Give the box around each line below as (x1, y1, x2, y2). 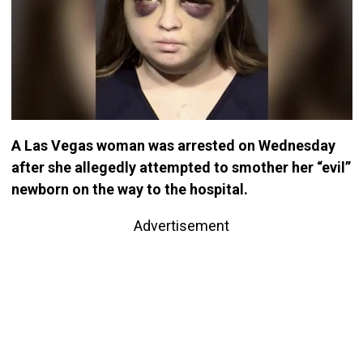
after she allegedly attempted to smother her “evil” (11, 159, 351, 177)
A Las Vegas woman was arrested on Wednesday (11, 137, 335, 155)
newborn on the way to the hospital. (11, 181, 248, 199)
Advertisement (134, 217, 229, 235)
